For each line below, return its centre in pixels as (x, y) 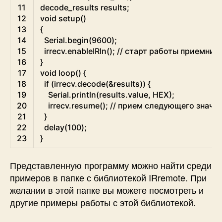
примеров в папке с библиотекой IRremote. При (108, 178)
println (84, 94)
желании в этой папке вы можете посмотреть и (107, 190)
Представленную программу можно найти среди (111, 165)
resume (85, 105)
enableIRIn (87, 51)
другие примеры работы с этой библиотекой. (103, 202)
